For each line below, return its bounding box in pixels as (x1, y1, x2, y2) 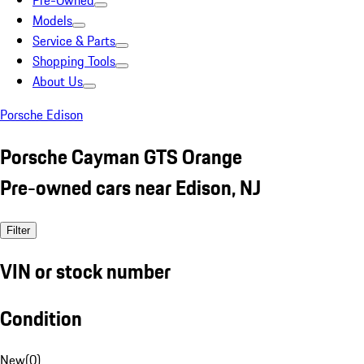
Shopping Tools (32, 51, 115, 71)
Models (32, 11, 72, 30)
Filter (6, 223, 30, 236)
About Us (32, 71, 83, 91)
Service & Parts (32, 31, 115, 50)
